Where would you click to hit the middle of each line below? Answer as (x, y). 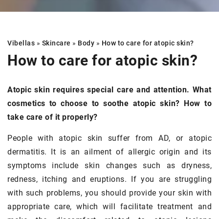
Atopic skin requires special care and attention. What (109, 90)
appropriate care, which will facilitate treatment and (109, 207)
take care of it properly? (53, 117)
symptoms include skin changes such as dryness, (109, 166)
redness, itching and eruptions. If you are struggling (109, 179)
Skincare (56, 43)
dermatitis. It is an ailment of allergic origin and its (109, 152)
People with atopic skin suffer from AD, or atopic (109, 138)
